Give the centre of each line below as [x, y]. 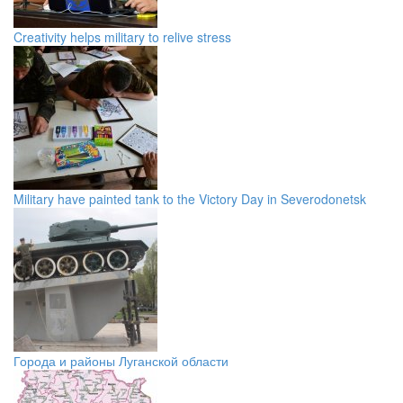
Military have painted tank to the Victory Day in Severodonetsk [190, 199]
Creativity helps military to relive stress [122, 37]
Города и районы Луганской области [121, 361]
